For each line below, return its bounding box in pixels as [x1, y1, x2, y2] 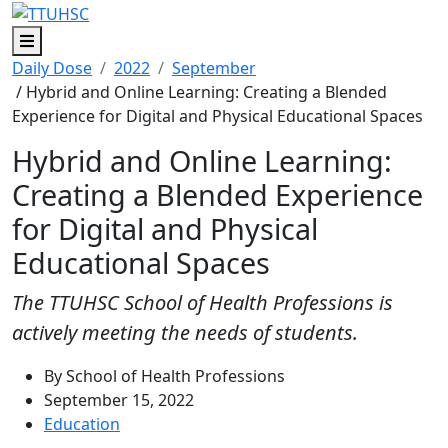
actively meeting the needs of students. [12, 318, 358, 346]
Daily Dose [12, 56, 92, 79]
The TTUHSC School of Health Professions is [12, 288, 393, 316]
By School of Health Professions [44, 364, 285, 387]
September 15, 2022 [44, 388, 194, 411]
